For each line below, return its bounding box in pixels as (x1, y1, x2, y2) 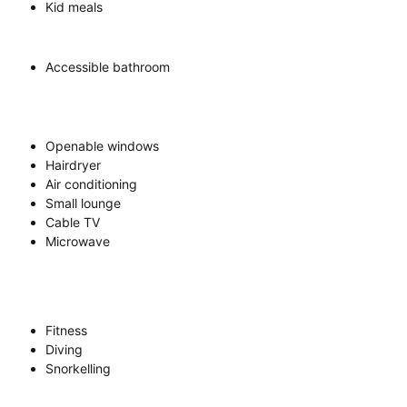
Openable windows (45, 137, 159, 154)
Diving (45, 341, 83, 357)
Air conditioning (45, 175, 137, 192)
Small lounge (45, 194, 121, 211)
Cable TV (45, 213, 100, 230)
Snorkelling (45, 360, 111, 376)
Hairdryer (45, 156, 101, 173)
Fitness (45, 322, 87, 338)
